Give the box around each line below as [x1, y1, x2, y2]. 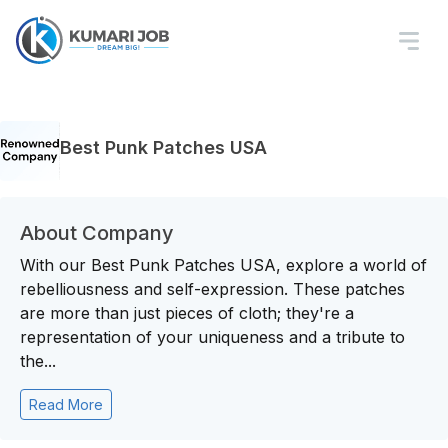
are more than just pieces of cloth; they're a [20, 303, 354, 323]
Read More [29, 396, 103, 413]
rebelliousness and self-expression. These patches [20, 279, 405, 299]
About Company [20, 221, 174, 245]
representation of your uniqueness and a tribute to [20, 327, 405, 347]
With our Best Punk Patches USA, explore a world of [20, 255, 427, 275]
